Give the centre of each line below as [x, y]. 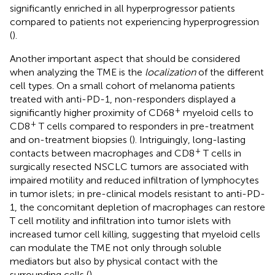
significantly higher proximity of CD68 [92, 112]
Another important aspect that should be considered [125, 58]
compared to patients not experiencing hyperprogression [134, 21]
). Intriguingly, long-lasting [189, 139]
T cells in [221, 153]
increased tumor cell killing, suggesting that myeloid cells [135, 234]
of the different [230, 72]
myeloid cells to [217, 112]
